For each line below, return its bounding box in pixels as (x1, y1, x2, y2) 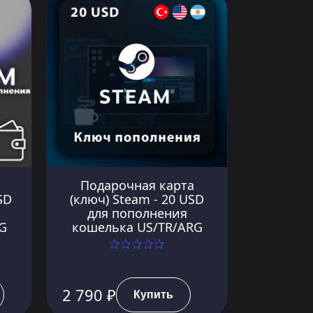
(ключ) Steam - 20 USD (70, 190, 204, 208)
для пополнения (87, 204, 187, 221)
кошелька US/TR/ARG (71, 218, 203, 235)
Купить (133, 286, 173, 303)
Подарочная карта (80, 176, 194, 194)
